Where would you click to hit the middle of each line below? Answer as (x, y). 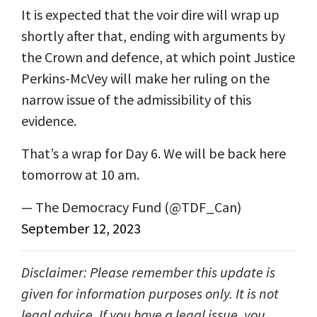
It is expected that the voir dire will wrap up (150, 14)
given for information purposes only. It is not (150, 293)
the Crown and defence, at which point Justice (158, 57)
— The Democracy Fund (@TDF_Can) (131, 207)
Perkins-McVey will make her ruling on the (145, 78)
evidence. (50, 120)
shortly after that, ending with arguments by (153, 35)
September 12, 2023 (81, 228)
